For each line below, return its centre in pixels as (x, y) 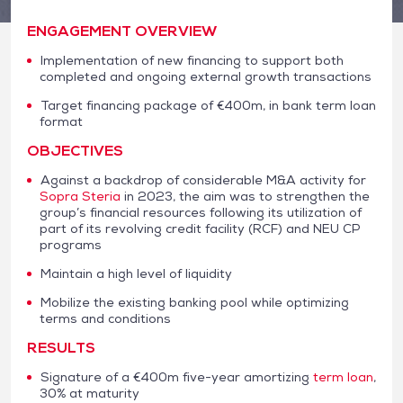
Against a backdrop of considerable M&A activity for (203, 179)
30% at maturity (90, 393)
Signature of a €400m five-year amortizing (177, 376)
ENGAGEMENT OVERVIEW (122, 31)
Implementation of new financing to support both (192, 60)
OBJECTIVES (75, 150)
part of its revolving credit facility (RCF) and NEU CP (200, 228)
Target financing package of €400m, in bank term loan (208, 105)
